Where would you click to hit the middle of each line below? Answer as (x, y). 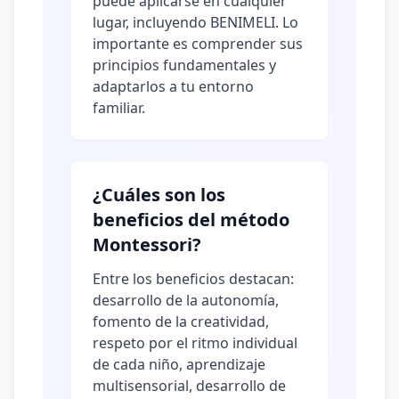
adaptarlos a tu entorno (173, 86)
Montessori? (147, 244)
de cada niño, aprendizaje (179, 364)
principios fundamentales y (184, 65)
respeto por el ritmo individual (195, 343)
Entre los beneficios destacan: (193, 279)
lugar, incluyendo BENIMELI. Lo (195, 22)
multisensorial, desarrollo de (189, 386)
